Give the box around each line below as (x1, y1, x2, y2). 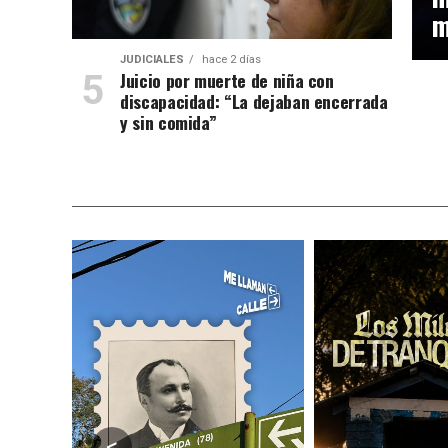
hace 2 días (198, 53, 261, 66)
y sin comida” (119, 109, 217, 135)
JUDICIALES (119, 53, 184, 66)
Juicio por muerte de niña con (119, 67, 334, 93)
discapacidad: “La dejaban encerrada (119, 88, 388, 114)
